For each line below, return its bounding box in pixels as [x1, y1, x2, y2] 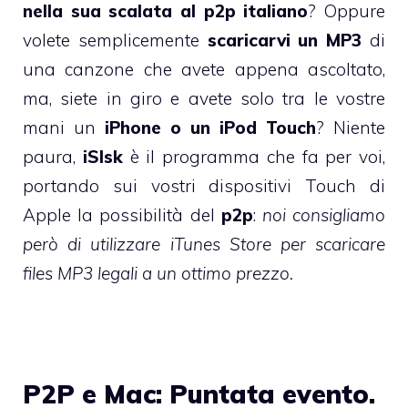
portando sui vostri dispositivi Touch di [23, 174, 385, 197]
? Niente [316, 116, 385, 138]
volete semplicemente [23, 28, 208, 51]
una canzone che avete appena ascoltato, [23, 57, 385, 80]
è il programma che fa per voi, [122, 145, 385, 168]
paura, [23, 145, 76, 168]
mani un [23, 116, 105, 138]
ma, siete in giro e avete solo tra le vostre [23, 87, 385, 109]
